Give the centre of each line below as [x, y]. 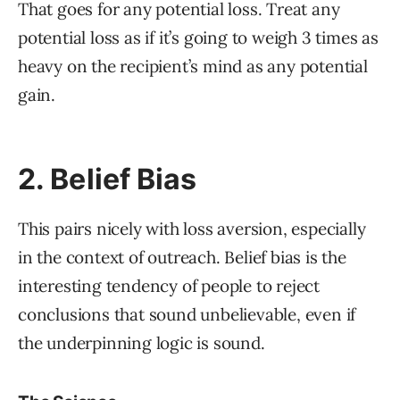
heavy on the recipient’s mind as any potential [193, 67]
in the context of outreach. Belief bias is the [182, 258]
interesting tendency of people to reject [169, 286]
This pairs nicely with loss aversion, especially [192, 229]
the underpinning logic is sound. [142, 343]
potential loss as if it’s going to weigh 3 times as [198, 38]
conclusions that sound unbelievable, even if [187, 315]
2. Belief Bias [108, 179]
